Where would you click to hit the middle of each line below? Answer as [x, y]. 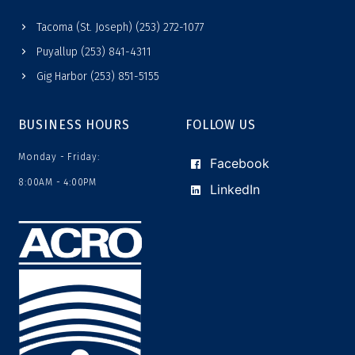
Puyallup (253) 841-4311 [94, 52]
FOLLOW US [221, 124]
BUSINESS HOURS [74, 124]
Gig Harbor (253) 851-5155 [97, 76]
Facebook [238, 163]
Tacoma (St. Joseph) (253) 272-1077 [120, 27]
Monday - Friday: [59, 157]
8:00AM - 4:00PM [57, 182]
